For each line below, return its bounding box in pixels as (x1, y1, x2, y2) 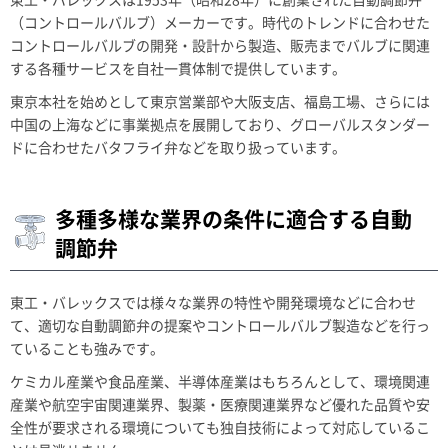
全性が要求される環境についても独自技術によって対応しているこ (10, 417, 430, 437)
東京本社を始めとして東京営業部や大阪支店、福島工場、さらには (10, 91, 430, 111)
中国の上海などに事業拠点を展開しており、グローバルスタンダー (10, 114, 430, 134)
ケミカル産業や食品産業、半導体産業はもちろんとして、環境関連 (10, 371, 430, 391)
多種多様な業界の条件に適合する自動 (55, 203, 412, 233)
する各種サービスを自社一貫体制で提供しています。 (10, 58, 346, 78)
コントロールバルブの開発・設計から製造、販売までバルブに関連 (10, 35, 430, 55)
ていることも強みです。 (10, 338, 164, 358)
